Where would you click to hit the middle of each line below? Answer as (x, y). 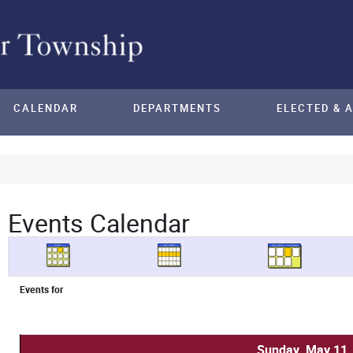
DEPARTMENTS (177, 108)
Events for (41, 290)
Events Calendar (98, 223)
